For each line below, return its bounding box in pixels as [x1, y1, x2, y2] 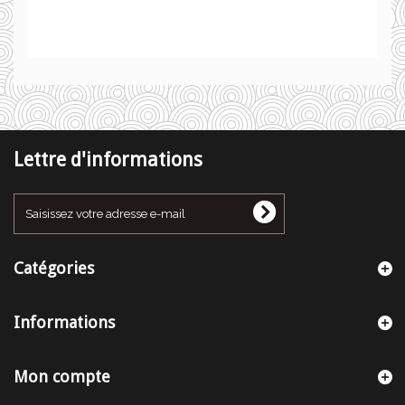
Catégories [14, 259, 94, 278]
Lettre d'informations [14, 148, 202, 171]
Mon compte [14, 367, 110, 386]
